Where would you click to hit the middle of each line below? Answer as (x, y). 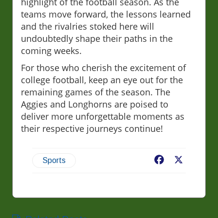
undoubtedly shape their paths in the (97, 39)
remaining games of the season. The (96, 92)
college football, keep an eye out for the (102, 80)
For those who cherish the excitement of (103, 68)
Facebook (183, 161)
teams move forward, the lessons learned (106, 14)
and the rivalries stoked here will (88, 27)
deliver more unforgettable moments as (103, 117)
